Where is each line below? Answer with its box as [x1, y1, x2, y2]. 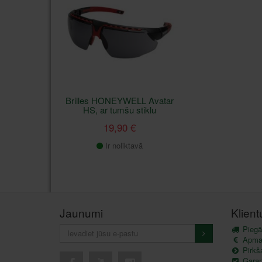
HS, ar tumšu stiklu [82, 103, 156, 116]
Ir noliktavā [102, 139, 143, 151]
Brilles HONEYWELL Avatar [65, 94, 174, 106]
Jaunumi [60, 204, 103, 220]
